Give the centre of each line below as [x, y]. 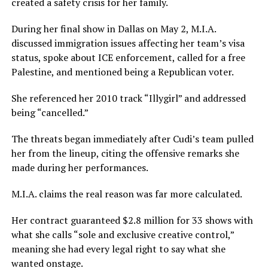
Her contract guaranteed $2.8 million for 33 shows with [132, 220]
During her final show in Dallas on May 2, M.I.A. [113, 29]
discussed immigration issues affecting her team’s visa [128, 43]
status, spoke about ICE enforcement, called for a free [128, 58]
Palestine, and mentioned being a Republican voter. [122, 72]
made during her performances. [80, 168]
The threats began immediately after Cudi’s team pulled [132, 139]
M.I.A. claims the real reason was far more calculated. [127, 194]
